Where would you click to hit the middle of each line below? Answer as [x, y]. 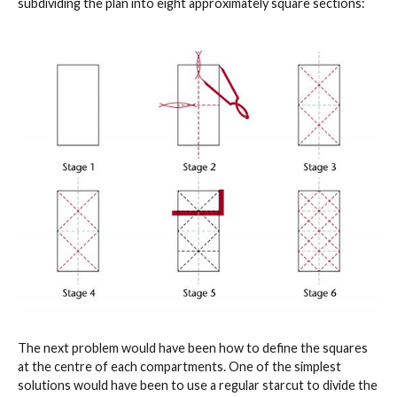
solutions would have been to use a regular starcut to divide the [198, 385]
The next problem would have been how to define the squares [193, 348]
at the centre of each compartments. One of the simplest [179, 367]
